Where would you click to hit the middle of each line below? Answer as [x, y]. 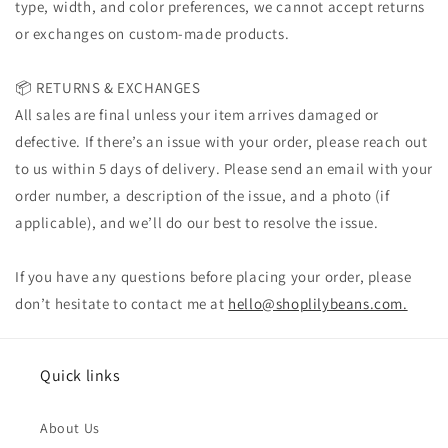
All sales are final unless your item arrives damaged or [197, 114]
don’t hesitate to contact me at [122, 303]
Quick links [80, 375]
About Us [70, 428]
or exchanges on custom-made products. [152, 33]
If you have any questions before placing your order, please [213, 276]
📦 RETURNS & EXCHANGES [108, 87]
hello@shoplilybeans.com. [318, 303]
